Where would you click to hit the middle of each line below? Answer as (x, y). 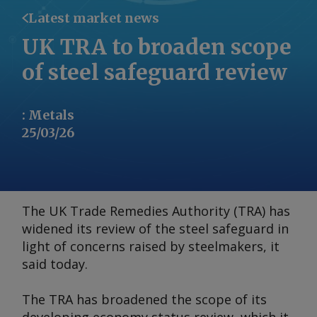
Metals (51, 115)
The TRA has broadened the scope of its (144, 299)
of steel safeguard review (155, 72)
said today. (55, 264)
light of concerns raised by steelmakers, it (151, 246)
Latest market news (93, 18)
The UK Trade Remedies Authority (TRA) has (156, 211)
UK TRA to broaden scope (157, 47)
